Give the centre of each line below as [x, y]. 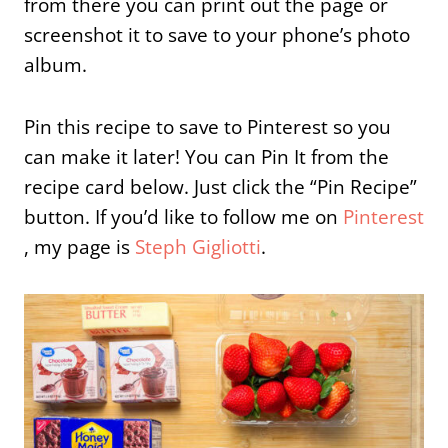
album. [55, 64]
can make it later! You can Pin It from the [206, 156]
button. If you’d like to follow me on [183, 216]
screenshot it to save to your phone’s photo [217, 34]
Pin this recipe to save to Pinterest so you [207, 126]
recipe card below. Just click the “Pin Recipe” [220, 186]
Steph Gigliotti [198, 246]
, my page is [79, 246]
